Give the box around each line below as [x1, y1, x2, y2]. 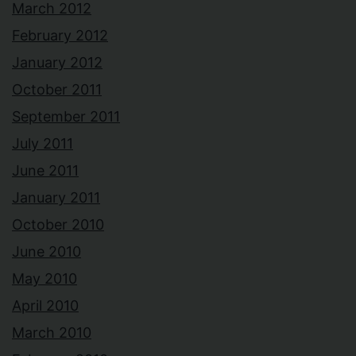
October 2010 [12, 216, 104, 234]
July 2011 [12, 135, 73, 153]
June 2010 [12, 243, 81, 261]
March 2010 [12, 324, 91, 342]
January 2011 [12, 189, 100, 207]
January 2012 [12, 54, 103, 72]
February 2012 [12, 27, 108, 44]
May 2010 [12, 270, 77, 288]
